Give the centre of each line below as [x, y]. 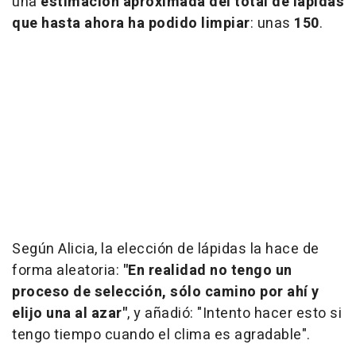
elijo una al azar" [70, 314]
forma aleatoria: [68, 271]
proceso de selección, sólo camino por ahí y [166, 292]
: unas [272, 24]
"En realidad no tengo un [207, 271]
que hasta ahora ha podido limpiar [131, 24]
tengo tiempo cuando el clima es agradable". [161, 335]
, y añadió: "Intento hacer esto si [234, 314]
